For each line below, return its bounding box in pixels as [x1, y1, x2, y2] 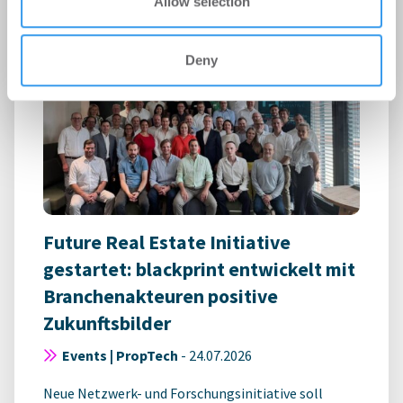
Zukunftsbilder [43, 311, 171, 336]
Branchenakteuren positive [43, 284, 278, 309]
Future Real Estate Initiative [43, 230, 291, 255]
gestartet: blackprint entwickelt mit [43, 257, 355, 282]
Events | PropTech [62, 346, 178, 365]
